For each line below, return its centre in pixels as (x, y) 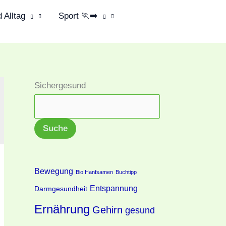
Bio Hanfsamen (94, 172)
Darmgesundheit (61, 189)
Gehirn (107, 210)
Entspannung (114, 188)
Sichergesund (60, 86)
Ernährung (62, 209)
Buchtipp (126, 172)
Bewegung (54, 171)
